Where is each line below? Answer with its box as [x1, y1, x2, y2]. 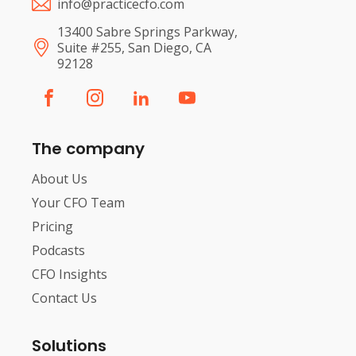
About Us [32, 169, 87, 188]
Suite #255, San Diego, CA [57, 38, 211, 56]
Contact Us [32, 288, 97, 307]
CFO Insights [32, 265, 107, 283]
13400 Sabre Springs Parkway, [57, 22, 238, 41]
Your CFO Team [32, 193, 125, 211]
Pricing [32, 217, 73, 235]
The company [32, 137, 145, 160]
